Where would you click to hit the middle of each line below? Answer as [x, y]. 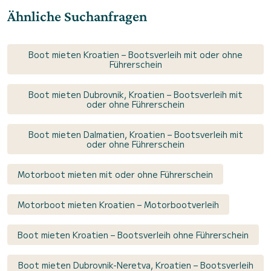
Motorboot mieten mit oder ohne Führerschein [115, 175]
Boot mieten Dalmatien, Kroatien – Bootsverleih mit [135, 135]
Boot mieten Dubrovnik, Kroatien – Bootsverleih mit [135, 95]
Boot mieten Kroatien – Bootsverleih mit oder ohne [135, 55]
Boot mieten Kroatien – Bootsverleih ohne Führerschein [133, 235]
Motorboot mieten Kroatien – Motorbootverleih [118, 205]
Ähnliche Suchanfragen [77, 16]
